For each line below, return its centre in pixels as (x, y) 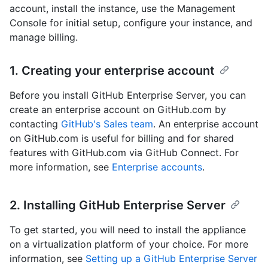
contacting (35, 124)
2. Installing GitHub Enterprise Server (118, 205)
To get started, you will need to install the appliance (128, 230)
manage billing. (44, 37)
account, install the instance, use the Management (123, 9)
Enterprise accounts (157, 167)
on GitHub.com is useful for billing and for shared (122, 138)
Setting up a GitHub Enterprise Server (171, 259)
